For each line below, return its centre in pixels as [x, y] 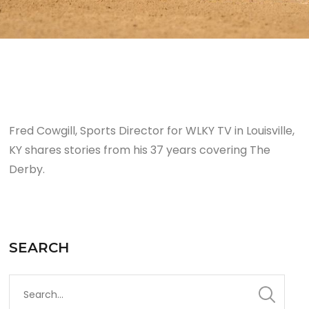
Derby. [27, 169]
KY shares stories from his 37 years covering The [140, 150]
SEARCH [39, 248]
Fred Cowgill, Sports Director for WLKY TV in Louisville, [152, 131]
